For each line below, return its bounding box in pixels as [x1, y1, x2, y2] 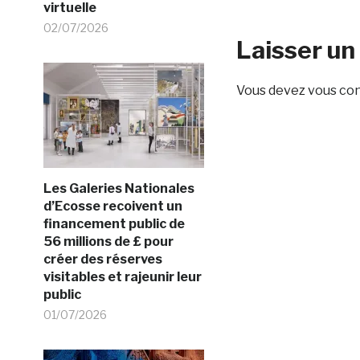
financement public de [43, 216, 185, 231]
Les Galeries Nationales [43, 181, 194, 196]
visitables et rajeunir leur [43, 269, 202, 284]
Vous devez [235, 82, 308, 98]
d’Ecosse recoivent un [43, 198, 182, 214]
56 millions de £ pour [43, 234, 174, 249]
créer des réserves [43, 252, 162, 267]
